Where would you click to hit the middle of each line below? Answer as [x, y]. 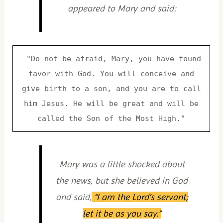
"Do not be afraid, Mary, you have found [111, 58]
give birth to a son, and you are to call [111, 88]
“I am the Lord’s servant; [140, 197]
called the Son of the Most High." [111, 118]
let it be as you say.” [122, 214]
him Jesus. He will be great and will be [111, 103]
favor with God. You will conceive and [111, 73]
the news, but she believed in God [122, 181]
